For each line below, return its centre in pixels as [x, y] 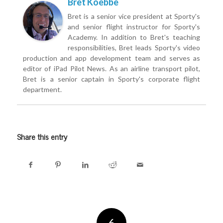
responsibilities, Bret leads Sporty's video [134, 48]
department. [42, 90]
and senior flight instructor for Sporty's [134, 27]
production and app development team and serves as [111, 58]
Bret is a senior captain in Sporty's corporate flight [111, 79]
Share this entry [42, 137]
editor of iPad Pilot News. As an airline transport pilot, [111, 69]
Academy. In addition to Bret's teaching [134, 37]
